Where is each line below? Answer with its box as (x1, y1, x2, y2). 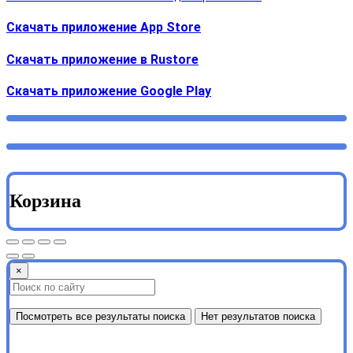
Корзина (9, 191, 81, 211)
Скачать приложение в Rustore (6, 51, 199, 67)
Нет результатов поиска (201, 310, 315, 322)
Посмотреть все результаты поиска (16, 310, 185, 322)
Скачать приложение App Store (6, 20, 201, 35)
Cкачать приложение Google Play (6, 83, 211, 98)
